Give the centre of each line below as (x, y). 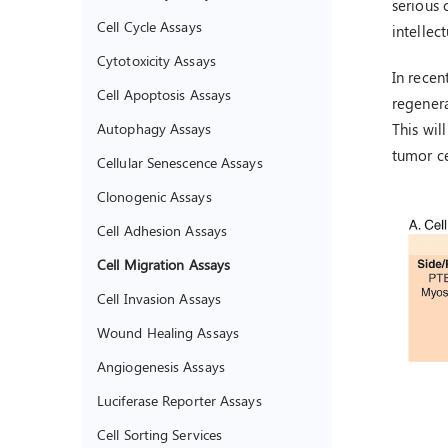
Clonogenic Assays (154, 196)
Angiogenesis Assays (161, 366)
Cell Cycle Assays (149, 26)
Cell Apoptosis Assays (164, 94)
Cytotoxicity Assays (156, 60)
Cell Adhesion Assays (162, 230)
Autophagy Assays (154, 128)
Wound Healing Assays (168, 332)
